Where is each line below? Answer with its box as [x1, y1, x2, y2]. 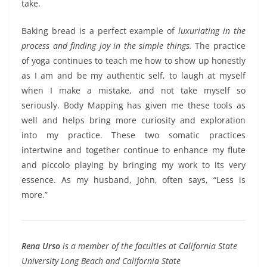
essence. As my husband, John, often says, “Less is [21, 174, 246, 186]
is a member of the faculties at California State [60, 240, 237, 252]
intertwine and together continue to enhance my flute [21, 144, 246, 156]
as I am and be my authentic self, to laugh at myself [21, 70, 246, 82]
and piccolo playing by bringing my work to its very [21, 159, 246, 171]
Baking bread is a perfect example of [21, 25, 179, 37]
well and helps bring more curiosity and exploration [21, 114, 246, 126]
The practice [195, 40, 246, 52]
